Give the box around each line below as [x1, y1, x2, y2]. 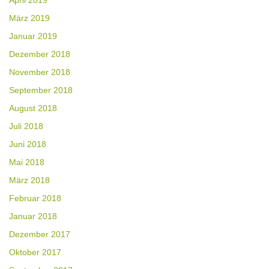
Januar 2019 [9, 31, 57, 41]
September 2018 [9, 85, 73, 95]
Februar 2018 [9, 193, 61, 204]
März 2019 [9, 13, 50, 23]
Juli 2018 [9, 121, 43, 131]
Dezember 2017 [9, 229, 70, 240]
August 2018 [9, 103, 57, 113]
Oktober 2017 [9, 247, 61, 258]
